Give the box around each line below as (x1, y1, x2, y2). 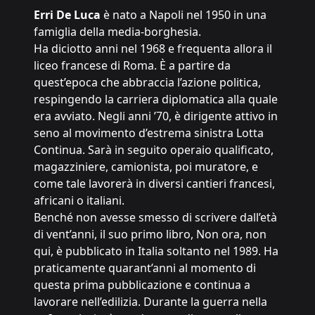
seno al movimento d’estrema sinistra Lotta (34, 125, 264, 141)
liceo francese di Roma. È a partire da (34, 58, 231, 73)
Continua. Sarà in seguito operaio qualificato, (34, 142, 274, 157)
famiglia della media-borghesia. (34, 24, 201, 39)
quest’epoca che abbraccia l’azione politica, (34, 75, 261, 90)
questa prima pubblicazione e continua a (34, 277, 250, 292)
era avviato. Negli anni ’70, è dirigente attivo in (34, 108, 278, 124)
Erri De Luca (34, 7, 101, 22)
